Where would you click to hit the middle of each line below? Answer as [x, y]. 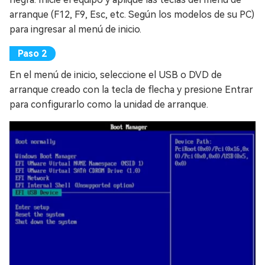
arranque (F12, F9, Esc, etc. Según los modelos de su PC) [132, 14]
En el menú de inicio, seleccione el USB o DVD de [116, 75]
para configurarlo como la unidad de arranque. [109, 104]
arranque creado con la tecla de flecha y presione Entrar [131, 89]
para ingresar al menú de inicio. [75, 29]
